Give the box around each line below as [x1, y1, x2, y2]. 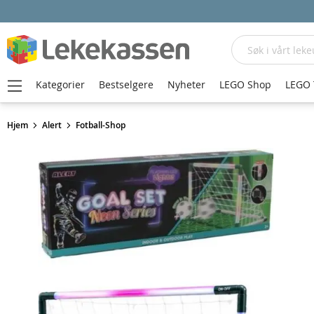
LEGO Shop [219, 78, 271, 91]
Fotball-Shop [76, 119, 125, 131]
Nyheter [168, 78, 205, 91]
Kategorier [36, 78, 85, 91]
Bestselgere [99, 78, 153, 91]
